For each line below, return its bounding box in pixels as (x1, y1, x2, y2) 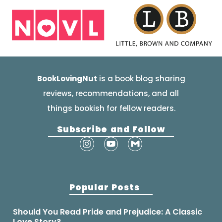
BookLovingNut (37, 73, 97, 84)
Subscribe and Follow (57, 123, 165, 136)
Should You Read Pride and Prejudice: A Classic (13, 206, 202, 218)
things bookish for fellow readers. (47, 103, 175, 113)
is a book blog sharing (97, 73, 185, 84)
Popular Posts (69, 181, 140, 194)
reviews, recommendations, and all (43, 88, 179, 99)
